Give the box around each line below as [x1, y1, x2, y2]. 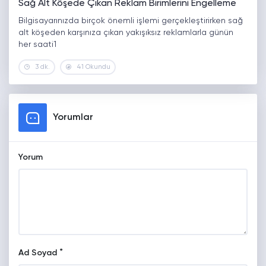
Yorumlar [53, 113, 93, 123]
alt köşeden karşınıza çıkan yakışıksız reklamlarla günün [18, 28, 233, 37]
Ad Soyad [18, 249, 57, 258]
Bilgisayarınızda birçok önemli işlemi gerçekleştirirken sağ [18, 17, 243, 26]
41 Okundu [77, 64, 110, 71]
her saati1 [18, 40, 56, 49]
